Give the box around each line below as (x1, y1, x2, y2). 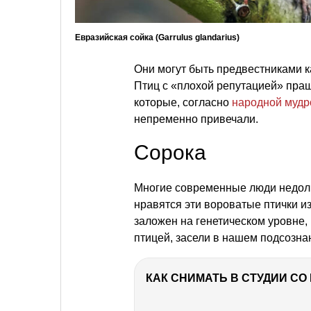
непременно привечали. (134, 113, 258, 126)
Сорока (134, 141, 206, 165)
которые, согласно (134, 96, 232, 109)
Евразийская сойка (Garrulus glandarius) (75, 33, 239, 43)
